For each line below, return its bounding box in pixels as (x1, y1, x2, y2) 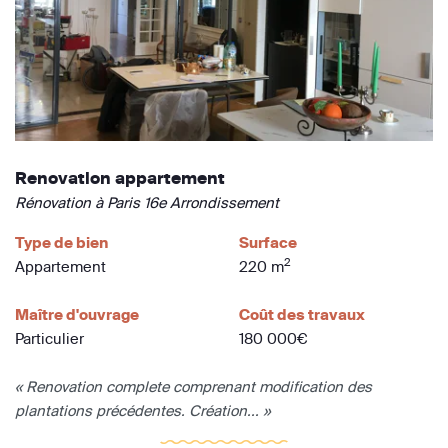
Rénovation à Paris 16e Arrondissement (15, 193, 279, 213)
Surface (239, 233, 297, 253)
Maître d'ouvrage (15, 305, 139, 325)
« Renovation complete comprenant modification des (15, 377, 372, 397)
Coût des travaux (239, 305, 365, 325)
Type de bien (15, 233, 108, 253)
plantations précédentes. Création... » (15, 401, 270, 421)
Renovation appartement (15, 168, 225, 189)
